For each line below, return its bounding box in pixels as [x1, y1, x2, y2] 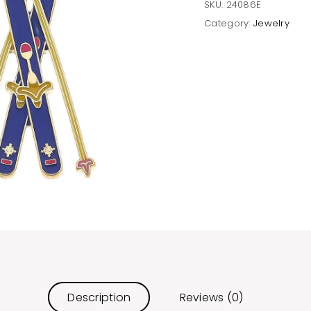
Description [67, 289, 131, 306]
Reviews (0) [179, 289, 244, 306]
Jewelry [253, 17, 289, 31]
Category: [204, 17, 253, 31]
